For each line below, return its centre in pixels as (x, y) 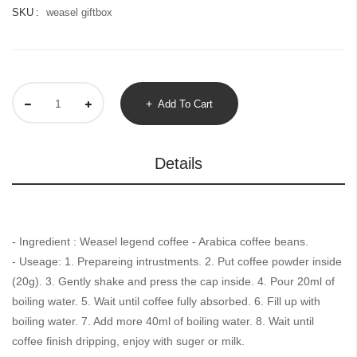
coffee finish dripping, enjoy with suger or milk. (128, 341)
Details (178, 164)
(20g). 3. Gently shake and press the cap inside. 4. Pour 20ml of (173, 282)
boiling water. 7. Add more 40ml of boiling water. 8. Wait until (163, 322)
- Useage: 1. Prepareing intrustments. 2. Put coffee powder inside (177, 262)
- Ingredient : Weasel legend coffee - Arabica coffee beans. (160, 242)
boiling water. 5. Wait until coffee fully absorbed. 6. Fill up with (166, 302)
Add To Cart (185, 104)
